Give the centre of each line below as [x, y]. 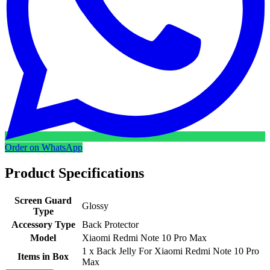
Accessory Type [43, 224]
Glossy [95, 206]
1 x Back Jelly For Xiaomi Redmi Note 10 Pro [171, 251]
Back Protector [110, 224]
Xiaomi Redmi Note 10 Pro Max [144, 237]
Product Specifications [74, 173]
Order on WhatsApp [44, 147]
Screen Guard [43, 200]
